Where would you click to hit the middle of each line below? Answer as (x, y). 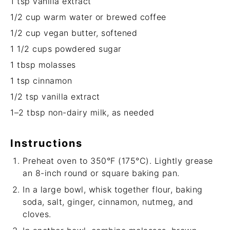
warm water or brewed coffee (103, 17)
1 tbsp (23, 65)
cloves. (37, 214)
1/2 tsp (25, 97)
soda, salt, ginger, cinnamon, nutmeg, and (108, 202)
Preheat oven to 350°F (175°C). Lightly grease (118, 161)
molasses (56, 65)
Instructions (46, 143)
